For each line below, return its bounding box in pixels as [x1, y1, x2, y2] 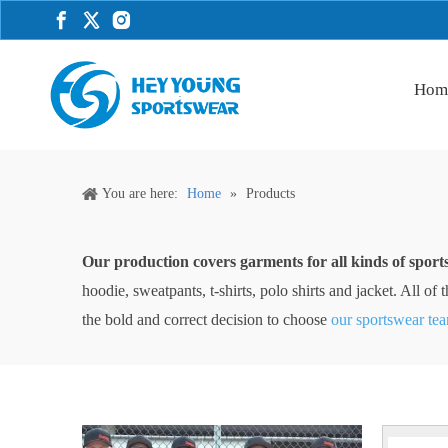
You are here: [102, 185, 178, 201]
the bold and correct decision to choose [82, 310, 331, 328]
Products [246, 185, 295, 201]
